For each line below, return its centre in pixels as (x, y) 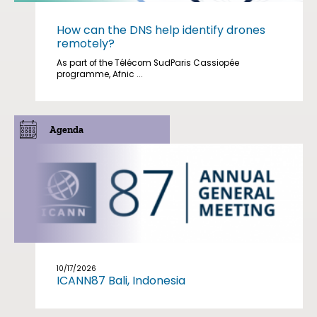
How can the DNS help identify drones (161, 30)
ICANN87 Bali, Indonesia (121, 280)
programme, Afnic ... (100, 74)
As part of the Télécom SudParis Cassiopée (148, 63)
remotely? (86, 43)
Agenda (67, 129)
